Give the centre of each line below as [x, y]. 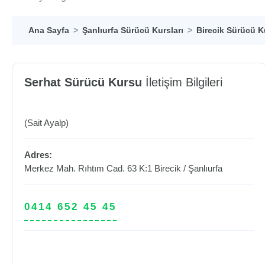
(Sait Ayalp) [46, 123]
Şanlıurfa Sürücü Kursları [133, 30]
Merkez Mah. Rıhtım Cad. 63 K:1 [89, 168]
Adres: [38, 155]
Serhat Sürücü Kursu [83, 82]
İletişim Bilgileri [182, 82]
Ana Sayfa [49, 30]
